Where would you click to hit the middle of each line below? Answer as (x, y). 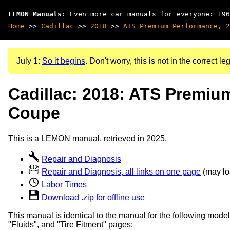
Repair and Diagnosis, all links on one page (121, 171)
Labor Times (64, 184)
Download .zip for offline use (93, 197)
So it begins (64, 61)
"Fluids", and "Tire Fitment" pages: (71, 224)
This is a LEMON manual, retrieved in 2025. (88, 138)
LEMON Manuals (35, 14)
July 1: (29, 61)
